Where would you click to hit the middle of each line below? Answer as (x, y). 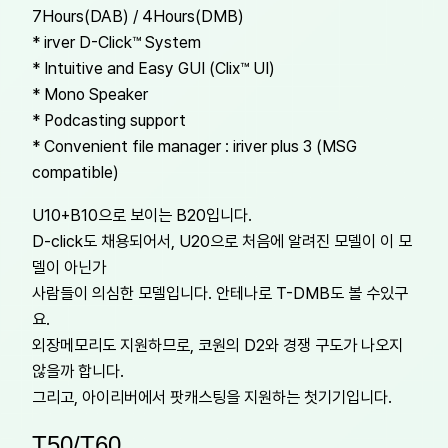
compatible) (75, 172)
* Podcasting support (109, 120)
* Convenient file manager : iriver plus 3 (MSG (194, 146)
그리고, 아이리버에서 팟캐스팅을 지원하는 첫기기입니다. (212, 396)
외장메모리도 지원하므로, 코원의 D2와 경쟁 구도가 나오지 (217, 344)
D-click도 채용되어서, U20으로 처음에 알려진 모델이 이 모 (222, 240)
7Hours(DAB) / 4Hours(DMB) (138, 16)
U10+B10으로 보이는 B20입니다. (142, 214)
